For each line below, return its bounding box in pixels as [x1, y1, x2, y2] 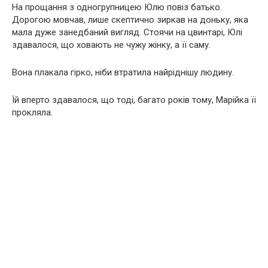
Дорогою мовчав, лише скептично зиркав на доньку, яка [12, 14, 248, 26]
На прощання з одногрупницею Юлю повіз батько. [12, 2, 222, 13]
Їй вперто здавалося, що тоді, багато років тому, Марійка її [12, 95, 256, 106]
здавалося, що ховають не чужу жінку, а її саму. [12, 39, 211, 51]
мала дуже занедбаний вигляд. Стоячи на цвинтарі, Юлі [12, 27, 242, 38]
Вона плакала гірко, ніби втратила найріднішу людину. [12, 67, 234, 78]
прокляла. [12, 107, 53, 118]
